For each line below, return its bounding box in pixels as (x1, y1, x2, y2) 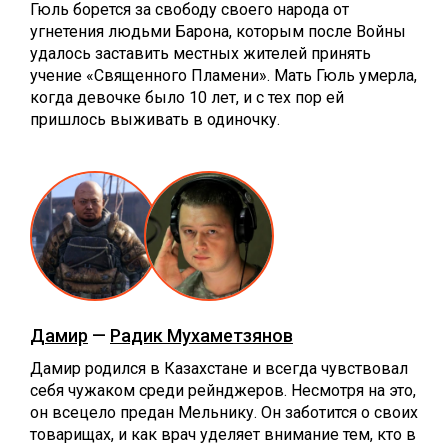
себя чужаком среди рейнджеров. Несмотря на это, (30, 380, 416, 400)
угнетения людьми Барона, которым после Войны (30, 21, 406, 41)
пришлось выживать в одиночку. (30, 109, 280, 129)
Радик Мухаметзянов (110, 324, 293, 346)
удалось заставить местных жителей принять (30, 43, 371, 63)
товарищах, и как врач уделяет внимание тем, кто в (30, 424, 416, 444)
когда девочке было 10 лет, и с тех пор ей (30, 87, 344, 107)
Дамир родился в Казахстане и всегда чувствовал (30, 358, 408, 378)
